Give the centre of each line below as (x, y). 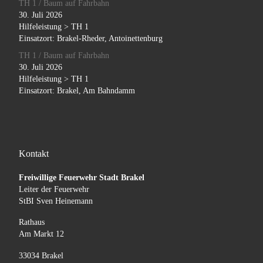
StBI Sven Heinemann (55, 201)
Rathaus (31, 222)
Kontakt (33, 154)
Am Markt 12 (41, 234)
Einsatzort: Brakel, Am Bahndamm (77, 90)
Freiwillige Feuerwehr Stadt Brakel (81, 177)
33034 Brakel (41, 256)
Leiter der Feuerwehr (54, 189)
